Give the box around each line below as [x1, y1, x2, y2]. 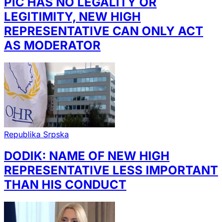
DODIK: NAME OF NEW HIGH [4, 149, 169, 164]
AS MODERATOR [4, 38, 101, 53]
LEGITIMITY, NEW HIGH [4, 9, 141, 24]
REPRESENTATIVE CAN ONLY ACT [4, 24, 203, 39]
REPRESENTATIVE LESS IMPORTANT [4, 163, 218, 178]
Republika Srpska [4, 129, 69, 139]
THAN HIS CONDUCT [4, 177, 126, 192]
